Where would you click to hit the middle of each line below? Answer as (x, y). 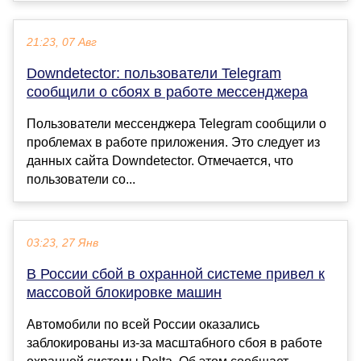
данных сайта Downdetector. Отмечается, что (160, 161)
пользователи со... (81, 180)
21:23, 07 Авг (62, 43)
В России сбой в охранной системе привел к (176, 274)
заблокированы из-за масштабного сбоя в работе (174, 343)
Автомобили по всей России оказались (143, 325)
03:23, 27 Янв (62, 243)
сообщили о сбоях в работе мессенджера (167, 92)
